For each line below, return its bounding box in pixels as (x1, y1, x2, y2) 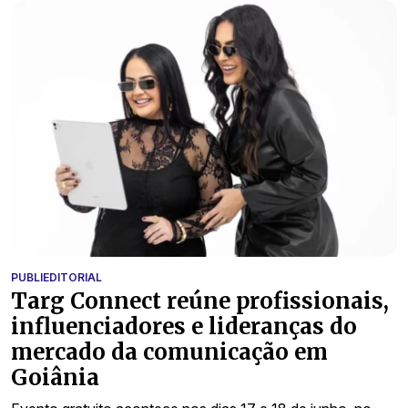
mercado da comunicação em (11, 338, 328, 367)
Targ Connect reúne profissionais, (11, 287, 389, 316)
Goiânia (11, 363, 99, 393)
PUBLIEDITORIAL (11, 270, 102, 285)
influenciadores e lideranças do (11, 312, 357, 342)
